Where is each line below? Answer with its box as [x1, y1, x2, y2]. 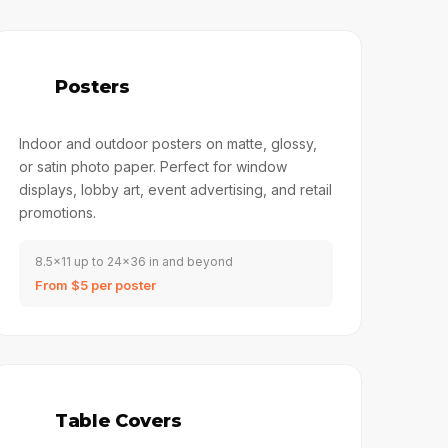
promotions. [19, 204, 97, 221]
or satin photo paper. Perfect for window [19, 158, 288, 175]
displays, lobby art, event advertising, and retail [19, 181, 333, 198]
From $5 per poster [35, 277, 157, 293]
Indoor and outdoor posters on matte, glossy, [19, 135, 318, 152]
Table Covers [55, 410, 182, 432]
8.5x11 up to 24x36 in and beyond [35, 254, 234, 269]
